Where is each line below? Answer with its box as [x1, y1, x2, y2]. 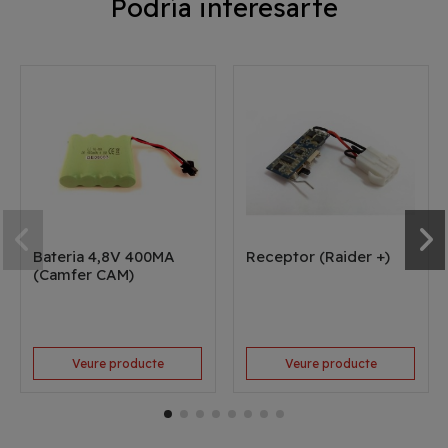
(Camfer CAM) [33, 265, 135, 285]
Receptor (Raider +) [246, 247, 391, 267]
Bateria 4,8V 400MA [33, 247, 176, 267]
